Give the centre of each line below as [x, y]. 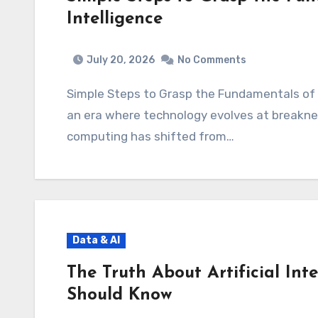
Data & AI [96, 240]
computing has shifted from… [150, 136]
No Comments [212, 60]
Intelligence [115, 19]
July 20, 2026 [121, 60]
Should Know [119, 295]
